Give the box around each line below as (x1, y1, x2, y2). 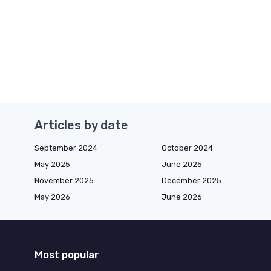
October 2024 (162, 143, 213, 152)
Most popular (34, 248, 99, 261)
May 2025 (34, 159, 70, 169)
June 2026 (162, 192, 202, 201)
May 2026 (34, 192, 70, 201)
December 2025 (162, 175, 221, 185)
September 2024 (34, 143, 97, 152)
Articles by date (34, 117, 128, 132)
